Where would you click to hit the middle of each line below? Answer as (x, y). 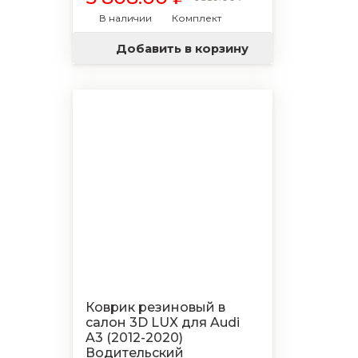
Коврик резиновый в (155, 307)
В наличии (125, 18)
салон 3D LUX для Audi (163, 322)
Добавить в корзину (182, 48)
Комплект (197, 18)
